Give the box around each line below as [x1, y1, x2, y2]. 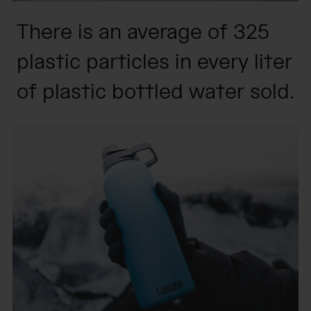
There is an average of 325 [17, 19, 269, 47]
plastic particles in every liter [17, 49, 292, 76]
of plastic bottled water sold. [17, 79, 294, 106]
